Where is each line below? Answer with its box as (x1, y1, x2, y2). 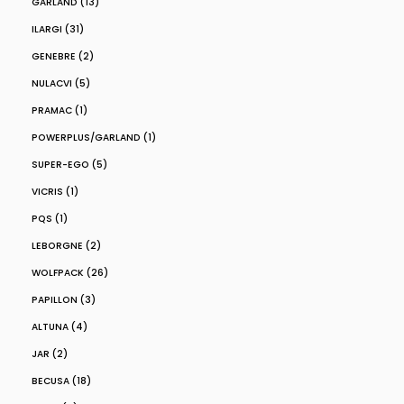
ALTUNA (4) (32, 320, 87, 334)
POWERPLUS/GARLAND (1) (32, 131, 156, 144)
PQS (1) (32, 212, 68, 225)
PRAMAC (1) (32, 104, 87, 117)
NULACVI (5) (32, 77, 90, 90)
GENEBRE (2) (32, 50, 94, 63)
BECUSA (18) (32, 374, 91, 388)
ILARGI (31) (32, 23, 84, 36)
